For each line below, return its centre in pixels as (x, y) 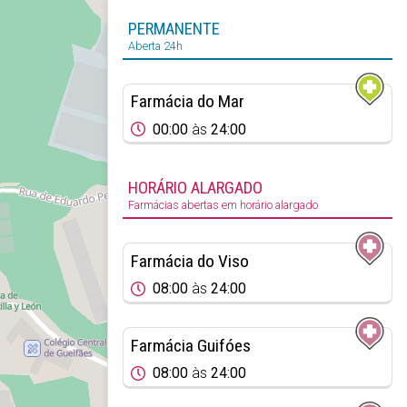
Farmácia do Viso (189, 261)
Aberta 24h (156, 45)
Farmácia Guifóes (190, 345)
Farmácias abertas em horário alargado (223, 205)
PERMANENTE (174, 29)
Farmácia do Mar (187, 102)
